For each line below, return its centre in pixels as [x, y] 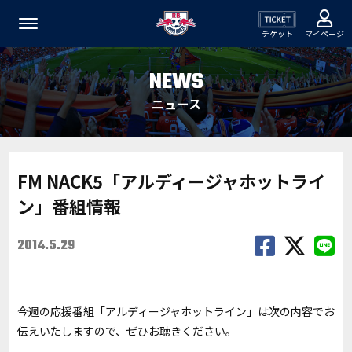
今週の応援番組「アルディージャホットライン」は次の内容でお [176, 311]
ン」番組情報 [69, 206]
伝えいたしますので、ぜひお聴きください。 [127, 331]
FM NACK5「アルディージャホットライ [171, 181]
